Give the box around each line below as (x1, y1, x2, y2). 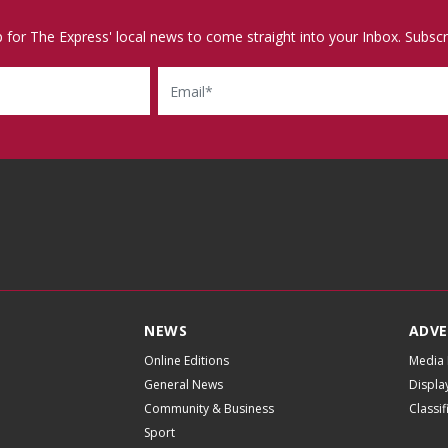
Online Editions (144, 352, 229, 370)
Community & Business (144, 400, 274, 418)
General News (144, 376, 223, 394)
